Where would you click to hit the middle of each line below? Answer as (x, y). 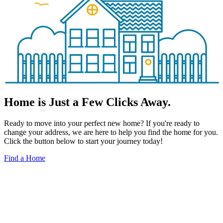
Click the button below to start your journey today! (83, 141)
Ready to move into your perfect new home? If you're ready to (102, 123)
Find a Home (25, 158)
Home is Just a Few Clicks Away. (87, 102)
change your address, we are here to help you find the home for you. (111, 132)
